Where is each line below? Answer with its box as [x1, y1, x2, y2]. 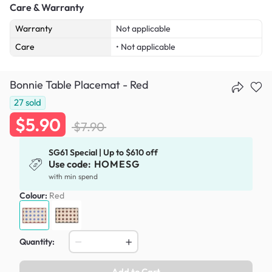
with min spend [49, 172, 98, 182]
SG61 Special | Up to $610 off [49, 147, 158, 158]
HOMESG [93, 158, 140, 171]
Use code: [49, 158, 93, 171]
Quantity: [19, 236, 55, 248]
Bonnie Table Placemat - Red [10, 77, 148, 92]
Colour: [19, 190, 49, 202]
